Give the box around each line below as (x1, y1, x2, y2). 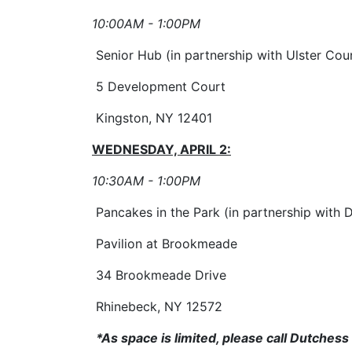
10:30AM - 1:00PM (92, 173, 200, 189)
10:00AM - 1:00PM (92, 16, 200, 31)
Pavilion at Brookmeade (92, 236, 241, 251)
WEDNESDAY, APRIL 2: (92, 141, 231, 157)
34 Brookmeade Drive (92, 267, 230, 283)
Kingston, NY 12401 (92, 110, 212, 126)
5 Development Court (92, 79, 229, 94)
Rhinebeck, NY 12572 (92, 299, 222, 314)
